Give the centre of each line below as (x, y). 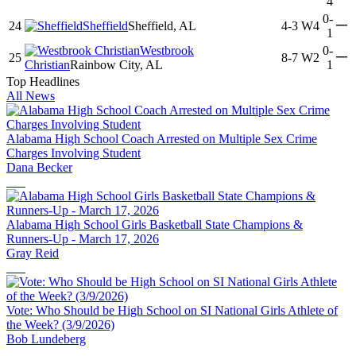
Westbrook (167, 51)
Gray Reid (33, 253)
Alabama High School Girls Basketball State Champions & (155, 225)
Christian (47, 65)
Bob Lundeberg (46, 339)
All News (31, 96)
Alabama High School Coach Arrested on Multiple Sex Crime (162, 139)
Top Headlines (43, 82)
